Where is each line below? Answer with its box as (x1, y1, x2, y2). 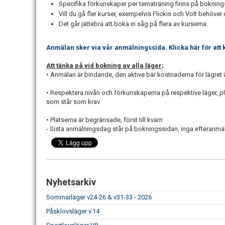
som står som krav (46, 98, 100, 105)
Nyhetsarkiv (46, 177, 96, 187)
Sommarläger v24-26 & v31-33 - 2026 (46, 193, 152, 201)
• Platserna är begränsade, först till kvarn (46, 116, 163, 124)
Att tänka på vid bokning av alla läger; (46, 62, 164, 69)
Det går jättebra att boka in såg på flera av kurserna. (59, 20, 208, 28)
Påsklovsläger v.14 (46, 207, 99, 215)
